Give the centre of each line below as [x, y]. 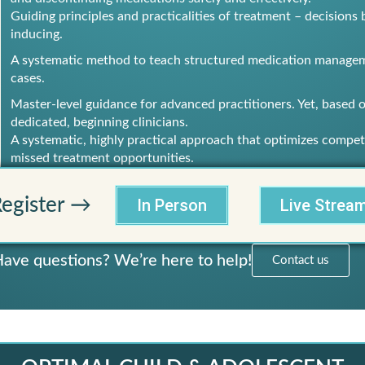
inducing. [37, 34]
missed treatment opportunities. [102, 158]
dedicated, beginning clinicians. [99, 122]
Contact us [301, 260]
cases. [28, 78]
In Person [172, 205]
